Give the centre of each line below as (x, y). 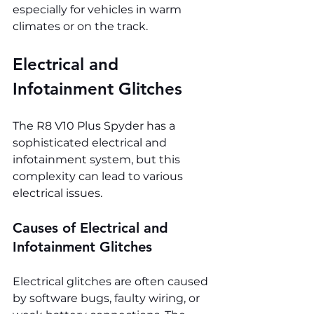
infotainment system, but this (98, 160)
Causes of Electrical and (93, 228)
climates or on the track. (80, 27)
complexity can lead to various (99, 177)
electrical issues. (57, 193)
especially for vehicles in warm (98, 10)
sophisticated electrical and (91, 143)
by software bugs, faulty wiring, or (108, 299)
